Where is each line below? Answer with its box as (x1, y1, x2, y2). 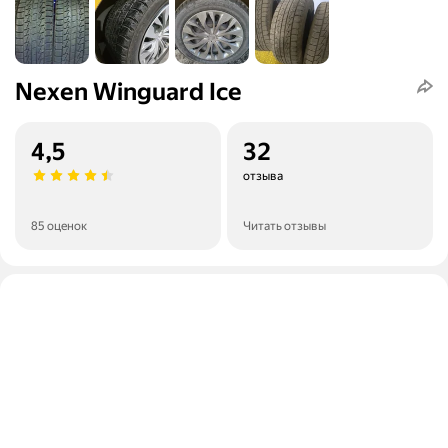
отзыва (243, 169, 283, 184)
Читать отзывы (243, 219, 326, 234)
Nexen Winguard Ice (15, 78, 242, 107)
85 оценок (31, 219, 87, 234)
